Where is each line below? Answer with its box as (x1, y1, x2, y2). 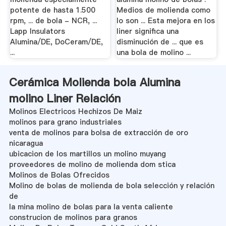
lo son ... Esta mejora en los (117, 16, 215, 26)
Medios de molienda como (117, 5, 211, 16)
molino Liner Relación (9, 90, 121, 106)
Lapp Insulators (10, 26, 65, 37)
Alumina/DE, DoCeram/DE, (10, 37, 103, 47)
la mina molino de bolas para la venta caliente (9, 201, 173, 212)
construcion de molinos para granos (9, 212, 137, 222)
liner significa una (117, 26, 179, 37)
